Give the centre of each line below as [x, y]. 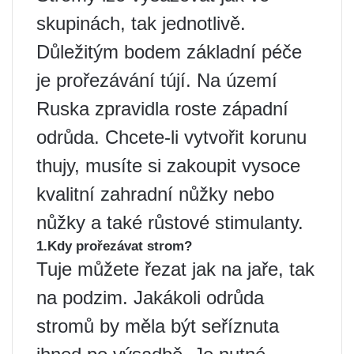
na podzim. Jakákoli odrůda [150, 298]
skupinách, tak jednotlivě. [141, 23]
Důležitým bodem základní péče [169, 52]
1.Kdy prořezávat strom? [114, 246]
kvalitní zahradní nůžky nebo [155, 194]
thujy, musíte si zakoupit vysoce [168, 166]
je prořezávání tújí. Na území [157, 80]
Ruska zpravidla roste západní [162, 109]
